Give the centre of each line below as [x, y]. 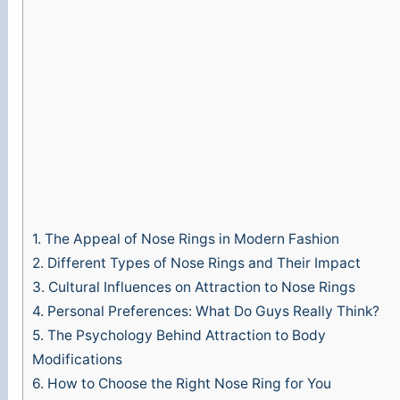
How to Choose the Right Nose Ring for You [188, 384]
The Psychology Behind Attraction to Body [185, 336]
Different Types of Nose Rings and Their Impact [203, 263]
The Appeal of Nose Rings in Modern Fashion [191, 239]
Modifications [78, 360]
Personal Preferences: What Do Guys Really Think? [212, 312]
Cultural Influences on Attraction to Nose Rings [200, 287]
